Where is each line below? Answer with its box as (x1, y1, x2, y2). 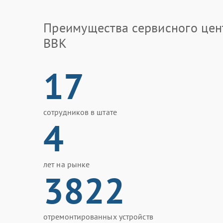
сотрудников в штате (43, 107, 117, 117)
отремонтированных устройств (43, 212, 153, 222)
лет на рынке (43, 159, 90, 169)
